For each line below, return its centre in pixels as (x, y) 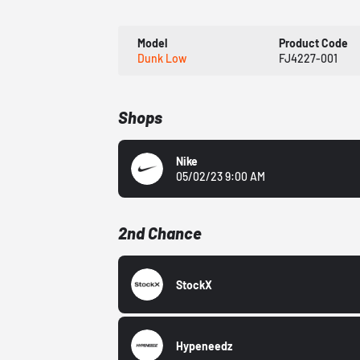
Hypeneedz (205, 346)
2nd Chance (160, 233)
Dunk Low (162, 59)
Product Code (314, 43)
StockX (194, 284)
